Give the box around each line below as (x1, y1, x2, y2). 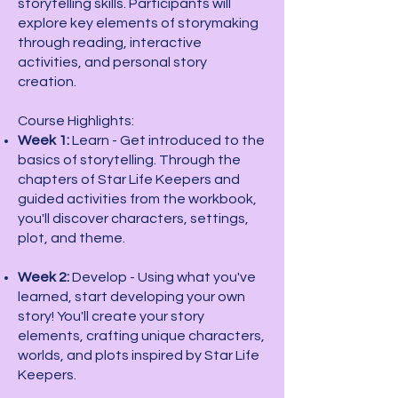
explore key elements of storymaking (18, 16, 259, 30)
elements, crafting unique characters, (18, 329, 265, 343)
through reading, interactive (18, 36, 202, 50)
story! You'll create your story (18, 309, 204, 323)
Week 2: (18, 270, 72, 284)
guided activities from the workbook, (18, 192, 257, 206)
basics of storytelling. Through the (18, 153, 241, 167)
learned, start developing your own (18, 290, 245, 304)
